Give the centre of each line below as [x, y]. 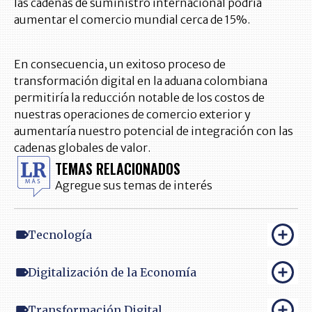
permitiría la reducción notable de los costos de [139, 98]
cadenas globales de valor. [82, 148]
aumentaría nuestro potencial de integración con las [154, 131]
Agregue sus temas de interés [134, 185]
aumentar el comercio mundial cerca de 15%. [132, 20]
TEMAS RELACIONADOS [118, 168]
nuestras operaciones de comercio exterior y [132, 115]
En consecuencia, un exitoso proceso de [120, 64]
